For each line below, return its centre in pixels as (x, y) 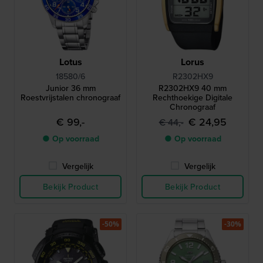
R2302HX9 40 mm (193, 88)
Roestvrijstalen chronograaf (70, 97)
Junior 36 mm (70, 88)
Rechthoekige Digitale (193, 97)
